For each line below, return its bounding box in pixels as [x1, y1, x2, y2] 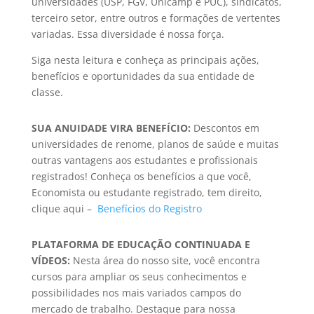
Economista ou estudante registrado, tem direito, [31, 185, 262, 199]
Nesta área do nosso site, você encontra [69, 253, 260, 267]
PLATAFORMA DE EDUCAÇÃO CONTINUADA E [31, 237, 250, 251]
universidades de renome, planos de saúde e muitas [31, 137, 279, 151]
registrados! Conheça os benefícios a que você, [31, 169, 252, 183]
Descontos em [190, 121, 259, 135]
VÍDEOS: [31, 253, 70, 267]
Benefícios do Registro [97, 201, 205, 215]
